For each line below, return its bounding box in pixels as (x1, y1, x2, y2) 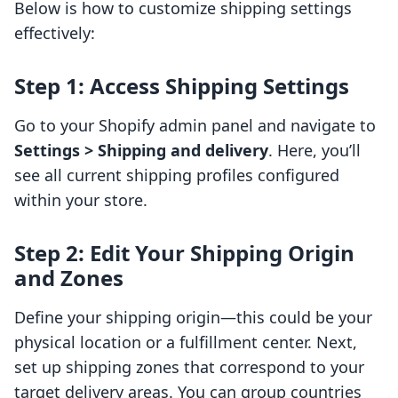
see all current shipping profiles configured (14, 164, 339, 187)
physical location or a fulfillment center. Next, (14, 331, 357, 354)
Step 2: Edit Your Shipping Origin (14, 238, 354, 268)
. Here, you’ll (268, 139, 361, 162)
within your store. (14, 189, 147, 211)
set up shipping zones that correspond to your (14, 356, 364, 378)
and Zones (14, 263, 123, 293)
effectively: (14, 22, 95, 44)
